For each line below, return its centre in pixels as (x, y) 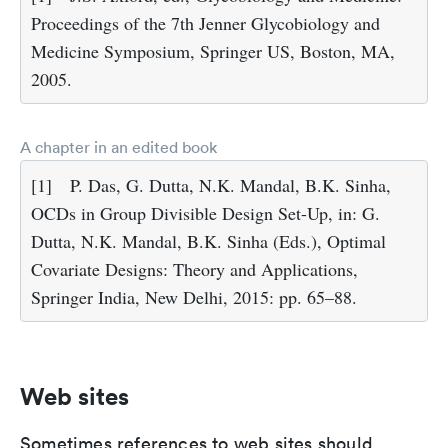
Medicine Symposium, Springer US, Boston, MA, (213, 50)
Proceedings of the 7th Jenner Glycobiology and (205, 22)
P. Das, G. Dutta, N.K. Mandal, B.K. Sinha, (230, 184)
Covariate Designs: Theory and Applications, (194, 268)
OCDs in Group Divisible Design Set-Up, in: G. (205, 212)
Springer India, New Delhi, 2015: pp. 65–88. (194, 296)
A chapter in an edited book (118, 146)
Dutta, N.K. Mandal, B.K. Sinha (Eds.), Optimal (208, 240)
